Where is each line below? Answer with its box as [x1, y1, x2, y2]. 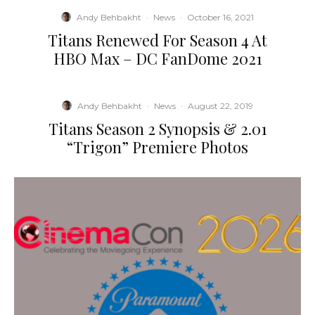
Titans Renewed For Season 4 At [48, 29, 267, 51]
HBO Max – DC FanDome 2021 [53, 47, 262, 69]
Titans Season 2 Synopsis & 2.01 [48, 117, 267, 139]
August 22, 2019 [188, 100, 253, 111]
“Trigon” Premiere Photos [67, 136, 248, 157]
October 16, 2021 [187, 11, 254, 22]
